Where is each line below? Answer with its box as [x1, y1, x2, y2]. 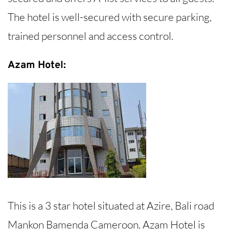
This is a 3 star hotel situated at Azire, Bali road [8, 199, 214, 213]
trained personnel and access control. [8, 29, 173, 42]
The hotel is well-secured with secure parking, [8, 10, 212, 24]
